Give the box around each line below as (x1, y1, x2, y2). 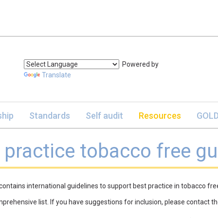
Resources (138, 110, 181, 121)
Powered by (119, 60, 159, 68)
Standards (29, 110, 70, 121)
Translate (42, 71, 71, 79)
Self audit (85, 110, 123, 121)
